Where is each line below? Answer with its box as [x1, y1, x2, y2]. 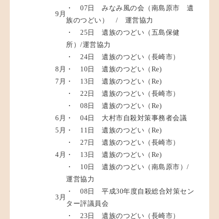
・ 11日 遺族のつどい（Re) [66, 127, 162, 134]
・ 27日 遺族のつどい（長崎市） [66, 139, 180, 147]
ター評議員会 [66, 200, 109, 208]
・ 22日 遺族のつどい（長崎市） [66, 90, 180, 98]
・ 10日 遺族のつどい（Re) [66, 66, 162, 73]
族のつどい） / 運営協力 [66, 17, 153, 24]
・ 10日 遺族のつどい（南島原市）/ [66, 163, 189, 171]
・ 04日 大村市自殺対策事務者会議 [66, 114, 187, 122]
